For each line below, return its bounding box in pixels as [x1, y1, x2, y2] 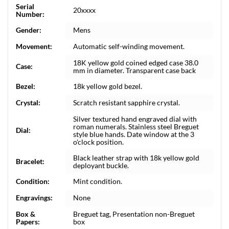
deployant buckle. [73, 161, 129, 170]
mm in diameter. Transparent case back [73, 66, 196, 75]
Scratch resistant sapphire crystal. [73, 98, 180, 107]
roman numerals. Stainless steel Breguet [73, 122, 199, 131]
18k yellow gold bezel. [73, 82, 142, 90]
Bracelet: [16, 157, 44, 166]
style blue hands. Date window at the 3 [73, 130, 194, 139]
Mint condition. [73, 177, 122, 186]
